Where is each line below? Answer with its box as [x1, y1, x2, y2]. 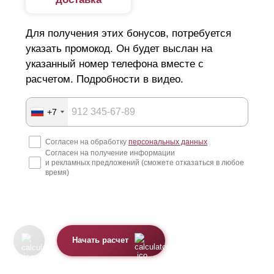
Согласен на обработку [45, 137, 128, 146]
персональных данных [128, 137, 207, 146]
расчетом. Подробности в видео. [26, 73, 183, 86]
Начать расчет [72, 236, 129, 245]
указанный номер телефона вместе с [26, 58, 204, 70]
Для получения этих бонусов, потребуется [26, 28, 231, 40]
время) [45, 168, 69, 177]
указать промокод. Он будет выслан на [26, 43, 212, 55]
